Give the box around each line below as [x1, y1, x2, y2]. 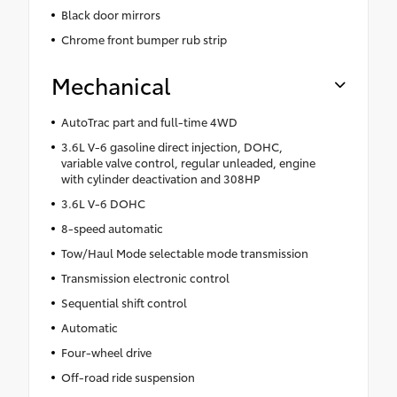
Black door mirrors [60, 6, 160, 23]
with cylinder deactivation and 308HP [60, 170, 261, 187]
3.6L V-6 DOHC [60, 195, 145, 212]
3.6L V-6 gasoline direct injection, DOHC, [60, 138, 283, 155]
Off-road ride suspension [60, 369, 195, 385]
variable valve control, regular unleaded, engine [60, 154, 315, 171]
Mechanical [51, 69, 171, 101]
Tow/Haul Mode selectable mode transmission [60, 245, 308, 261]
